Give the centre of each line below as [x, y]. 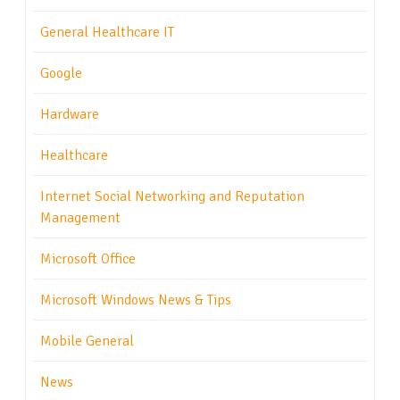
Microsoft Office [88, 259]
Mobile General [87, 342]
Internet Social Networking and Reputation [172, 197]
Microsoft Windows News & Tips [136, 300]
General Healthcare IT [107, 33]
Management [80, 218]
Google [61, 74]
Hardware [70, 115]
